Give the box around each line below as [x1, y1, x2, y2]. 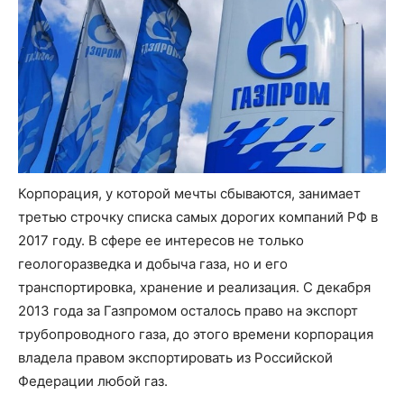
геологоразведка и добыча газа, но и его [18, 254, 288, 272]
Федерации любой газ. [18, 372, 168, 390]
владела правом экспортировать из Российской [18, 348, 333, 366]
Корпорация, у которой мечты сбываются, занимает [18, 184, 361, 202]
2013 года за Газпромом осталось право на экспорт [18, 301, 358, 319]
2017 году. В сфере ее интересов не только [18, 231, 304, 249]
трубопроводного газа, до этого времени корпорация [18, 325, 373, 343]
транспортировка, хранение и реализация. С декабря [18, 278, 371, 296]
